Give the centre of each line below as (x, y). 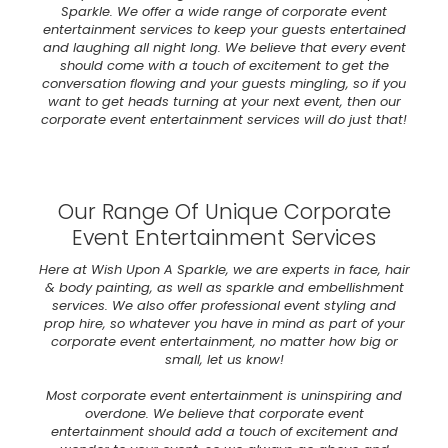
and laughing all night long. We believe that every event (224, 48)
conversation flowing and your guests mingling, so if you (224, 84)
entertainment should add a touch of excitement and (224, 432)
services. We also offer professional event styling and (224, 306)
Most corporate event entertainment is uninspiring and (224, 396)
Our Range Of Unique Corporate (224, 212)
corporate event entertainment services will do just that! (224, 120)
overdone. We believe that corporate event (224, 414)
